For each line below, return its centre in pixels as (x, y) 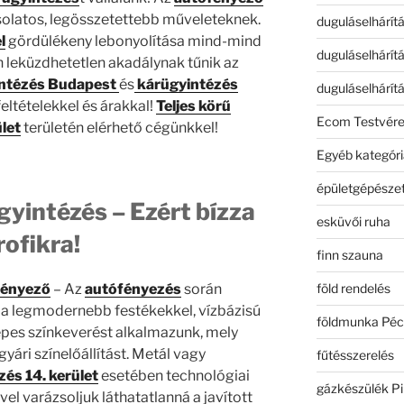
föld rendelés (353, 288)
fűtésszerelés (355, 354)
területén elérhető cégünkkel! (119, 128)
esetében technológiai (174, 375)
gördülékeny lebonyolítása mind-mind (134, 41)
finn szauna (349, 254)
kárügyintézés (186, 85)
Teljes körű (193, 106)
